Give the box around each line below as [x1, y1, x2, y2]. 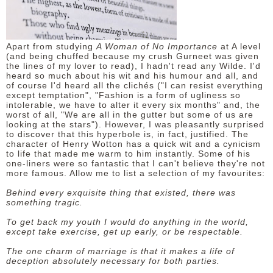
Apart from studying [6, 41, 96, 51]
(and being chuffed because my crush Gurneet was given [6, 51, 259, 61]
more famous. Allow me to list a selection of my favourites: [6, 168, 265, 178]
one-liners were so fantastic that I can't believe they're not [6, 158, 265, 168]
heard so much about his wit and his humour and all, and [6, 71, 258, 80]
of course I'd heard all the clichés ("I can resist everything [6, 80, 263, 90]
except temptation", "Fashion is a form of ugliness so [6, 90, 241, 100]
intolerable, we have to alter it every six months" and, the [6, 100, 260, 110]
